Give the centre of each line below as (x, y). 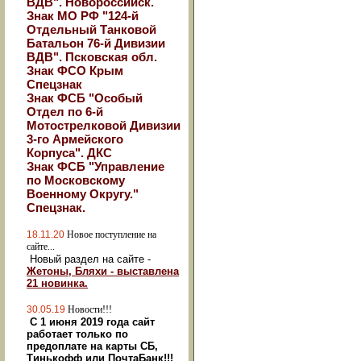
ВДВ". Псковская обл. (92, 57)
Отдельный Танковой (91, 29)
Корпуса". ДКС (69, 153)
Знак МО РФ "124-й (83, 16)
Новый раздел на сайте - (89, 259)
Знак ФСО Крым (75, 71)
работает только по (77, 334)
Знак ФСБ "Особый (85, 98)
